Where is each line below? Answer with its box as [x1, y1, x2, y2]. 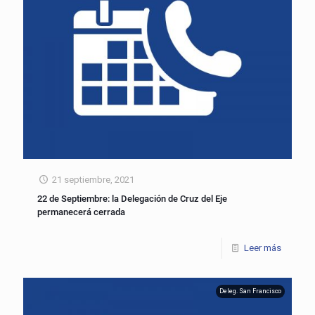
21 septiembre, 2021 [52, 174, 135, 185]
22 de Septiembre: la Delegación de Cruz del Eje [37, 193, 227, 204]
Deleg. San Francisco [219, 287, 281, 295]
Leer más [244, 242, 281, 253]
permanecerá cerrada [37, 206, 125, 217]
